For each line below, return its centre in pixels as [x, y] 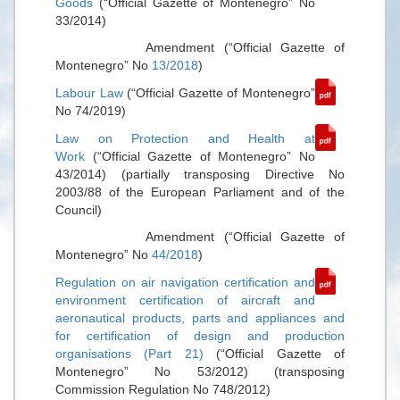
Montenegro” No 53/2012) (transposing [200, 371]
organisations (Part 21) [129, 354]
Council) [79, 210]
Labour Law [89, 93]
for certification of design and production [200, 336]
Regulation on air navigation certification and [185, 282]
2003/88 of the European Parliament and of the [200, 192]
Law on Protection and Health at [185, 138]
